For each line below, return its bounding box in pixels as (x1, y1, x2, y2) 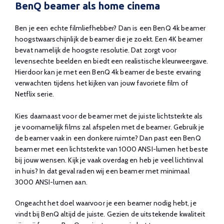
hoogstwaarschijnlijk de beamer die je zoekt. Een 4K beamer (15, 34, 203, 43)
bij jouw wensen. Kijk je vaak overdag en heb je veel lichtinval (15, 155, 203, 164)
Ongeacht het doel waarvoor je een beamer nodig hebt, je (15, 198, 196, 207)
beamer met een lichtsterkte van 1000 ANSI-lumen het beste (15, 144, 208, 153)
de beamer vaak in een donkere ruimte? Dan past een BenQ (15, 133, 201, 142)
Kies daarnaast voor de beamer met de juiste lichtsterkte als (15, 111, 203, 120)
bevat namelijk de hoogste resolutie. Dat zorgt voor (15, 45, 177, 54)
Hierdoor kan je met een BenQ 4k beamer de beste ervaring (15, 67, 200, 76)
